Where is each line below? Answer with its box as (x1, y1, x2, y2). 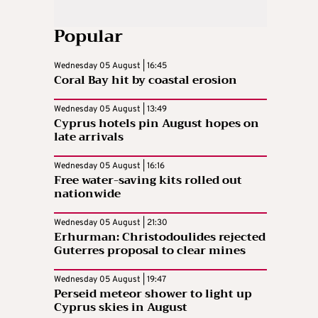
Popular (54, 21, 123, 51)
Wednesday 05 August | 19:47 (54, 273, 166, 285)
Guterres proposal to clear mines (54, 240, 246, 261)
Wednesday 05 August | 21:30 (54, 216, 168, 229)
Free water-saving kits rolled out (54, 170, 242, 190)
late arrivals (54, 126, 124, 147)
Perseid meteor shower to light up (54, 283, 252, 304)
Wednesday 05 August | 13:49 (54, 103, 167, 115)
